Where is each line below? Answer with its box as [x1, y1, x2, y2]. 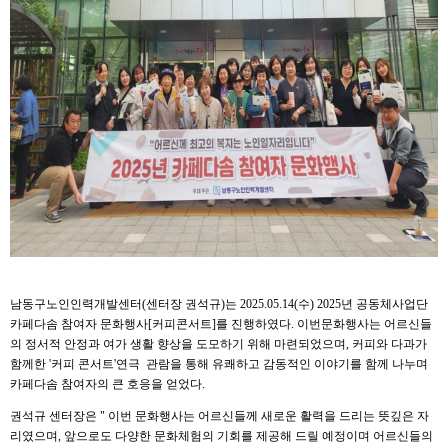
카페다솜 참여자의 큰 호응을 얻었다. [10, 377, 205, 392]
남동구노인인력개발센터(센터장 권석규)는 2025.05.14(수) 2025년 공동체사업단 [10, 297, 428, 312]
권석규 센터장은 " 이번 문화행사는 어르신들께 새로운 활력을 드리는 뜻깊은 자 [10, 409, 429, 424]
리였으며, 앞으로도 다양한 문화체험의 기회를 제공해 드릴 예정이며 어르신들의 [10, 429, 433, 444]
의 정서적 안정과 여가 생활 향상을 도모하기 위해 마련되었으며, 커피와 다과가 [10, 337, 427, 352]
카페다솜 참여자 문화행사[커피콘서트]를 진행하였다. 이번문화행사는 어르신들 [10, 317, 432, 332]
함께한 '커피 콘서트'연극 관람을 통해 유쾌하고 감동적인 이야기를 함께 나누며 [10, 357, 428, 372]
